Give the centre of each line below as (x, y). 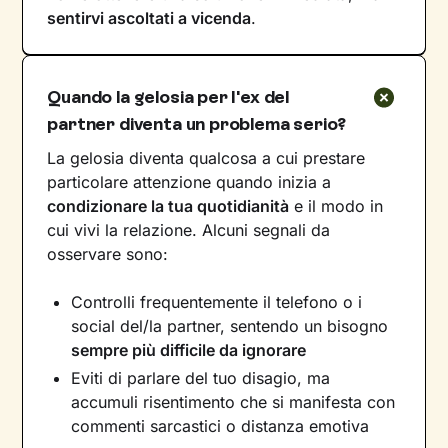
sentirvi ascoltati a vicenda (149, 17)
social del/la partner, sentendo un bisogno (230, 325)
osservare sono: (108, 253)
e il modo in (336, 205)
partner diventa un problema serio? (197, 123)
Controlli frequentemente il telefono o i (217, 301)
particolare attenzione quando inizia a (189, 181)
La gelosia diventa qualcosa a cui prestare (206, 157)
